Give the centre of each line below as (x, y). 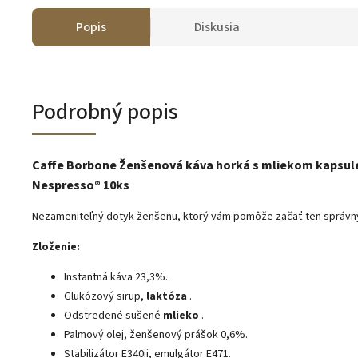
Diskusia (217, 27)
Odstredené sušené (113, 315)
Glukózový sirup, (105, 296)
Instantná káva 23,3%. (116, 277)
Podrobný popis (105, 111)
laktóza (167, 296)
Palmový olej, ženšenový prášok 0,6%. (156, 334)
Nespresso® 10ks (81, 185)
